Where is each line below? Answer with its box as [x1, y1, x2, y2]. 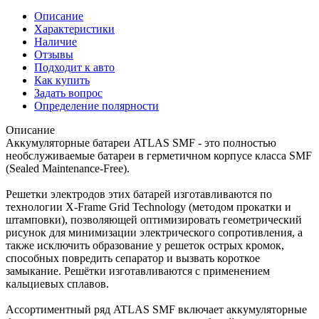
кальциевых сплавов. [6, 277, 109, 290]
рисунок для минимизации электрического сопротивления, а [6, 226, 303, 239]
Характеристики [34, 22, 115, 35]
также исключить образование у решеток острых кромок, [6, 239, 284, 251]
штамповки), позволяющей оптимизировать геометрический [6, 213, 302, 226]
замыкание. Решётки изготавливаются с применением [6, 264, 270, 277]
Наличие [34, 35, 77, 48]
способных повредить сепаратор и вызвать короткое [6, 251, 260, 264]
